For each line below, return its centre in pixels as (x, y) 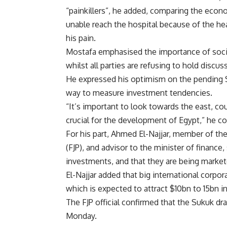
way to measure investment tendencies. (139, 93)
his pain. (81, 38)
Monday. (81, 216)
